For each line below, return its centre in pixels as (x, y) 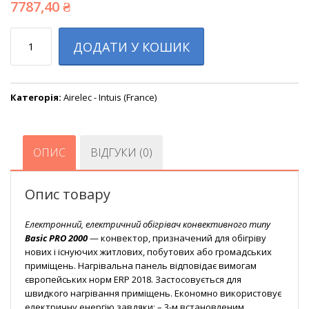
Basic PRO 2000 (56, 238)
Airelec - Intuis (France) (110, 98)
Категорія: (37, 98)
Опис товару (68, 195)
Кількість (33, 35)
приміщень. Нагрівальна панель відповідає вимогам (141, 266)
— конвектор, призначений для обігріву (177, 238)
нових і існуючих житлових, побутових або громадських (148, 252)
